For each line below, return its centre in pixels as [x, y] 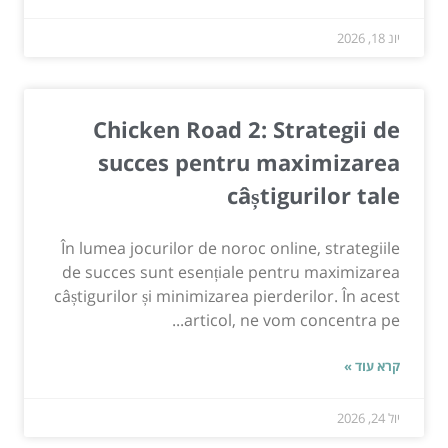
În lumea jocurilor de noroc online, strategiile [230, 247]
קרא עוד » [372, 365]
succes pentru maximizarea [249, 161]
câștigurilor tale [313, 194]
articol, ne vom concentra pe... [292, 319]
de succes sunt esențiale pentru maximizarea [231, 271]
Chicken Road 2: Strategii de [246, 128]
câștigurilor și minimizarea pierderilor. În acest [227, 295]
